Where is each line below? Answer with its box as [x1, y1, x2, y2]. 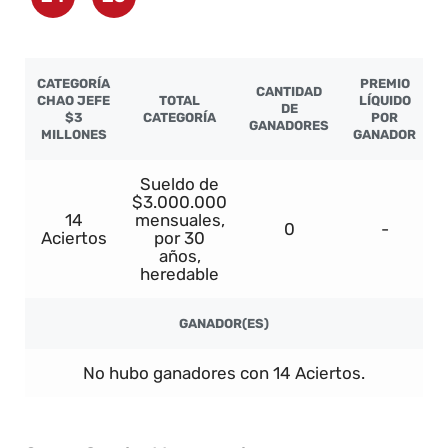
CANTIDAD [256, 84, 322, 100]
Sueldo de [140, 174, 219, 195]
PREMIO [359, 76, 410, 92]
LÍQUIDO [358, 93, 411, 109]
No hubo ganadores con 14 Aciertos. [83, 363, 365, 384]
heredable [140, 264, 219, 285]
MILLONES [40, 127, 107, 143]
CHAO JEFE [37, 93, 110, 109]
